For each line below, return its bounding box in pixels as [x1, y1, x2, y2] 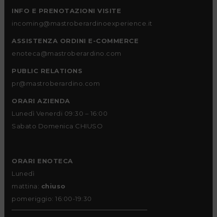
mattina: [12, 182, 41, 190]
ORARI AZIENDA [12, 96, 70, 105]
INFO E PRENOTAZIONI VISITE [12, 6, 121, 15]
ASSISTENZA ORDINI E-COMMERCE [12, 36, 139, 45]
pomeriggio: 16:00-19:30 [12, 195, 92, 203]
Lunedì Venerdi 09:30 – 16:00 [12, 109, 108, 117]
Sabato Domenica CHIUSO [12, 122, 103, 130]
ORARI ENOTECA [12, 157, 73, 165]
